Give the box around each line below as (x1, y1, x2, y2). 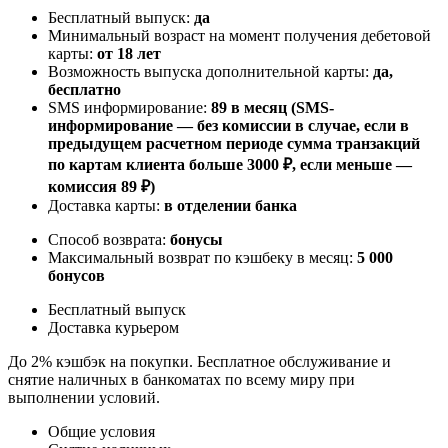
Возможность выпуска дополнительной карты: (48, 62, 373, 80)
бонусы (170, 230, 223, 248)
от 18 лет (97, 44, 161, 62)
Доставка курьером (48, 318, 179, 336)
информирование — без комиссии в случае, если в (48, 116, 409, 134)
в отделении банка (164, 196, 297, 214)
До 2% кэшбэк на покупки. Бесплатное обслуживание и (8, 352, 391, 370)
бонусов (48, 266, 105, 284)
